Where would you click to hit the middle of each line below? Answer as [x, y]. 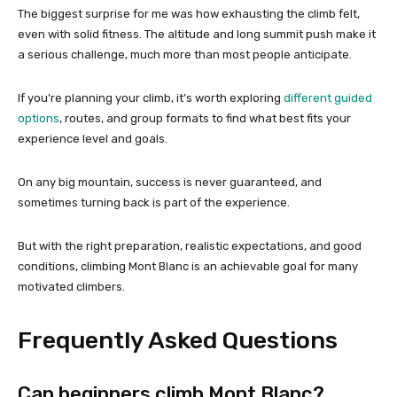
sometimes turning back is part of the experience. [154, 202]
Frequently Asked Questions [178, 340]
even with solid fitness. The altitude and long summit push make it [197, 34]
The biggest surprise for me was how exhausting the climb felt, [189, 13]
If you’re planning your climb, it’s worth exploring [151, 97]
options [39, 118]
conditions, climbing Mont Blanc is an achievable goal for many [188, 266]
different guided [328, 97]
